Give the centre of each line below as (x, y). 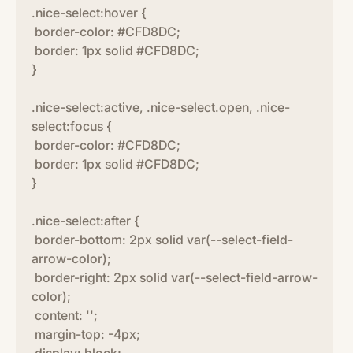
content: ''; (65, 315)
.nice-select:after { (85, 221)
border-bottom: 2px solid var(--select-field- (162, 240)
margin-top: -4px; (86, 334)
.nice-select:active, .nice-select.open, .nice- (161, 107)
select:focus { (72, 126)
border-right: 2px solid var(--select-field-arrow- (175, 277)
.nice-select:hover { (89, 13)
